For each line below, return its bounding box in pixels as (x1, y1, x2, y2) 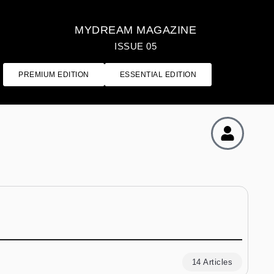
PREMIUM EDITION (18, 70, 89, 79)
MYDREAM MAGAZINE (75, 24, 197, 36)
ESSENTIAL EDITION (119, 70, 197, 79)
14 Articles (191, 257, 232, 267)
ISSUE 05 (114, 41, 157, 51)
